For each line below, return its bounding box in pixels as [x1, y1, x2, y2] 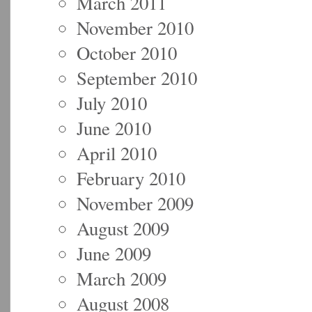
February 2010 [77, 165, 185, 191]
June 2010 [77, 115, 151, 141]
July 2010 [77, 90, 147, 116]
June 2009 [77, 240, 151, 266]
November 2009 [77, 190, 194, 216]
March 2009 [77, 265, 166, 291]
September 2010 [77, 65, 197, 91]
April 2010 [77, 140, 157, 166]
